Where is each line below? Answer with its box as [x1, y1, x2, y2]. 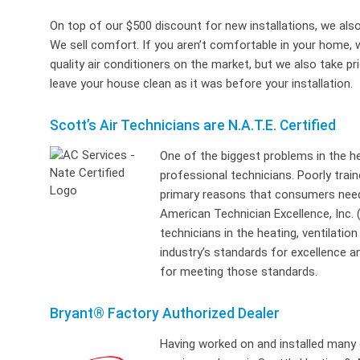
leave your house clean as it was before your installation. [50, 76, 353, 91]
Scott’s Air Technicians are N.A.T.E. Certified [50, 117, 336, 133]
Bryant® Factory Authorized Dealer [50, 305, 280, 321]
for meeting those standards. [160, 264, 318, 279]
